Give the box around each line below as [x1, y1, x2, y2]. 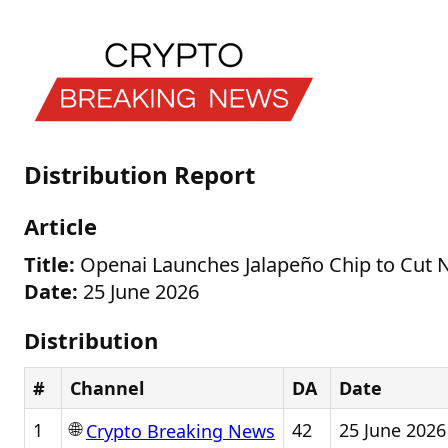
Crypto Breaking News [86, 419, 275, 444]
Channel [70, 376, 144, 400]
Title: [24, 251, 75, 278]
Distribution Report [24, 158, 255, 191]
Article [24, 211, 97, 241]
